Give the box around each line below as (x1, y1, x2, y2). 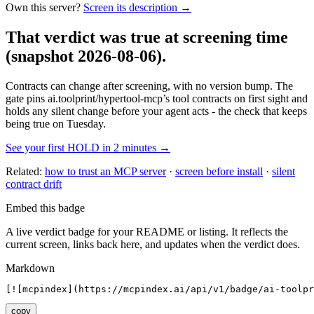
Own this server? (6, 1, 81, 13)
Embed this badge (6, 201, 85, 214)
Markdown (6, 261, 55, 274)
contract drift (6, 177, 62, 190)
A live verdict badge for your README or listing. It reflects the (6, 225, 288, 238)
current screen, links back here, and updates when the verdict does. (6, 238, 300, 250)
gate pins (6, 92, 45, 104)
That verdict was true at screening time (6, 27, 288, 46)
